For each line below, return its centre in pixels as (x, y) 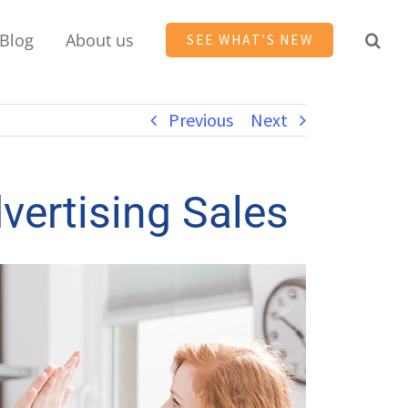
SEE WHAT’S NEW (250, 39)
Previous (201, 120)
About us (100, 40)
